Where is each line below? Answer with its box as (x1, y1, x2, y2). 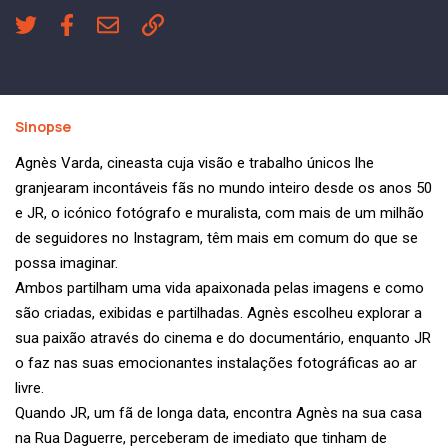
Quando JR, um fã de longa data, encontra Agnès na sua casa (15, 404, 422, 423)
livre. (15, 379, 44, 398)
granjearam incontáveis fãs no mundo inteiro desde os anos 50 (15, 179, 432, 198)
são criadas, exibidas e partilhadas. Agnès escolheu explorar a (15, 304, 422, 323)
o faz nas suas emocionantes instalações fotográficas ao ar (15, 354, 417, 373)
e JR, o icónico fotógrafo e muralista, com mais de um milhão (15, 204, 424, 223)
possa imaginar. (15, 254, 118, 273)
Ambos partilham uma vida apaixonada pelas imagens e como (15, 279, 424, 298)
